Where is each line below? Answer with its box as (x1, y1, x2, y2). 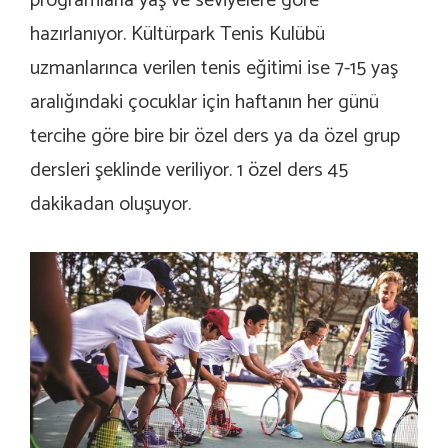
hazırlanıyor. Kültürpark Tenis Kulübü (30, 18, 325, 51)
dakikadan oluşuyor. (30, 188, 191, 221)
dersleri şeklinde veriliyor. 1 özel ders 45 (30, 154, 348, 187)
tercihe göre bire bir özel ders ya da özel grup (30, 120, 400, 153)
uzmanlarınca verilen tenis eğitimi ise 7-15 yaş (30, 52, 398, 85)
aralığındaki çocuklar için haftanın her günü (30, 86, 379, 119)
